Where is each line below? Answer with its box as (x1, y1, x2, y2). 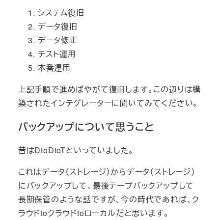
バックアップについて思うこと (18, 119, 158, 134)
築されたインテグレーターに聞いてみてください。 (18, 97, 201, 109)
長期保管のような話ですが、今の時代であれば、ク (18, 193, 200, 205)
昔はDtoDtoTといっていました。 (18, 144, 135, 156)
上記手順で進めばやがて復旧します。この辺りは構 (18, 83, 201, 95)
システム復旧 (37, 7, 84, 19)
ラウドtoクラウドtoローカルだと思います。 (18, 207, 169, 219)
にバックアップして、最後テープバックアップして (18, 179, 194, 191)
